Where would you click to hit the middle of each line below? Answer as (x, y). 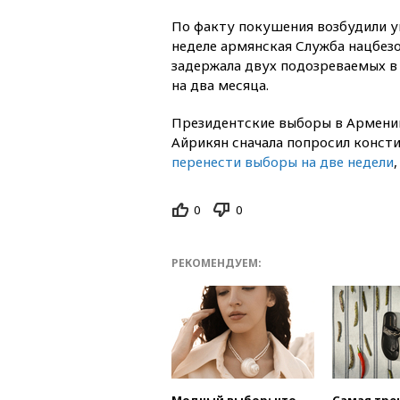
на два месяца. (220, 84)
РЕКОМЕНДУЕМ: (217, 263)
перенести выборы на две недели (283, 161)
